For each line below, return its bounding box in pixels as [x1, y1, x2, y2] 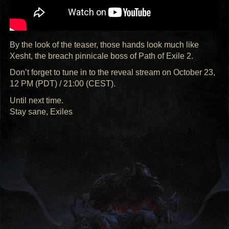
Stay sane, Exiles [10, 107, 73, 117]
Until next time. [10, 96, 64, 105]
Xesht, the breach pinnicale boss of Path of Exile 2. [10, 51, 194, 60]
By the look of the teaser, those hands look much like [10, 40, 199, 49]
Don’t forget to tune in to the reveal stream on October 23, [10, 68, 216, 77]
